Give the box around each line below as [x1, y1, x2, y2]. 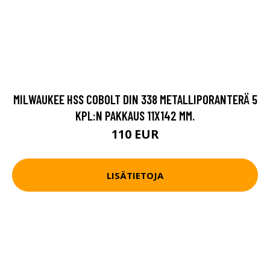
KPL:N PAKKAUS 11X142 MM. [75, 108, 195, 123]
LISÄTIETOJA [107, 169, 163, 181]
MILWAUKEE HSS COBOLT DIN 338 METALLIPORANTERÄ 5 [13, 92, 257, 107]
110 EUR [111, 126, 159, 142]
